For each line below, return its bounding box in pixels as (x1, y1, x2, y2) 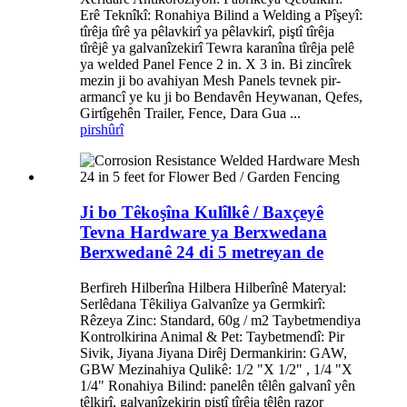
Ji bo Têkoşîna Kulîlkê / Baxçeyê (80, 203, 323, 223)
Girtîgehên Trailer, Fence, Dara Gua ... (80, 105, 301, 122)
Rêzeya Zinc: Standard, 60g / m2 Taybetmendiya (80, 312, 361, 328)
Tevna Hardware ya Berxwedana (80, 223, 327, 243)
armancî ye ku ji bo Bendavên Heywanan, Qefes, (80, 89, 362, 105)
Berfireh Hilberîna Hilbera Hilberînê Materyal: (80, 279, 346, 295)
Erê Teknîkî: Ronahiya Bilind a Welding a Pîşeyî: (80, 7, 362, 24)
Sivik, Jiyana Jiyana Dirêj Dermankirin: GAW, (80, 344, 347, 361)
